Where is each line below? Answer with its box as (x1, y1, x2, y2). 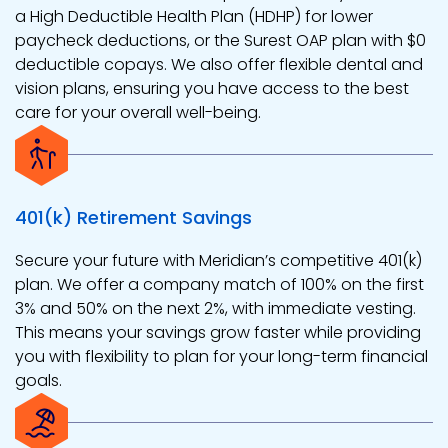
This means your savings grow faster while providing (15, 321, 421, 345)
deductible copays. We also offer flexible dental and (15, 53, 423, 77)
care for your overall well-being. (15, 101, 261, 125)
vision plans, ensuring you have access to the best (15, 77, 409, 101)
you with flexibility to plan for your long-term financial (15, 345, 428, 369)
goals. (15, 369, 62, 393)
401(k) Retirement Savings (15, 205, 252, 231)
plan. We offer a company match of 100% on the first (15, 273, 424, 297)
